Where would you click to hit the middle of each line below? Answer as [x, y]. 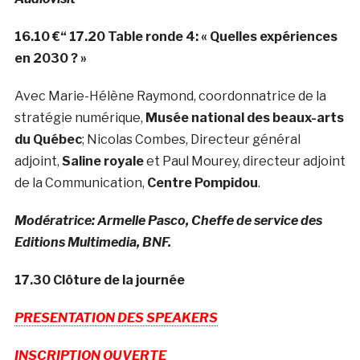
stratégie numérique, [80, 118]
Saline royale [102, 162]
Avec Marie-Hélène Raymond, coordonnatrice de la [170, 96]
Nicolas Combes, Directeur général [193, 140]
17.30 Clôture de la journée [99, 280]
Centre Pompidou [202, 183]
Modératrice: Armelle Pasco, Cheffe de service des [168, 221]
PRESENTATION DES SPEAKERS [116, 318]
